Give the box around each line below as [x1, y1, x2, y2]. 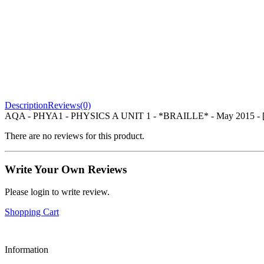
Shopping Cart [5, 207, 59, 217]
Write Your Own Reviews [5, 163, 127, 176]
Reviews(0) [48, 100, 91, 110]
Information [5, 245, 48, 255]
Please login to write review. [5, 187, 110, 197]
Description [5, 100, 48, 110]
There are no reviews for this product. [5, 130, 144, 141]
